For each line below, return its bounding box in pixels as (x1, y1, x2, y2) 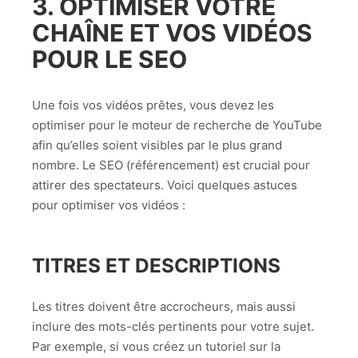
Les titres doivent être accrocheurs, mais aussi (32, 298, 296, 314)
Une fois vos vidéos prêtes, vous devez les (32, 97, 274, 113)
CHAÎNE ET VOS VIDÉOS (32, 18, 312, 47)
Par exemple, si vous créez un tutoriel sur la (32, 338, 280, 354)
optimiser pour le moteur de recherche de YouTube (32, 117, 322, 133)
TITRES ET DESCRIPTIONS (32, 253, 280, 277)
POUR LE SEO (32, 44, 187, 74)
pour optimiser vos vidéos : (32, 197, 185, 213)
